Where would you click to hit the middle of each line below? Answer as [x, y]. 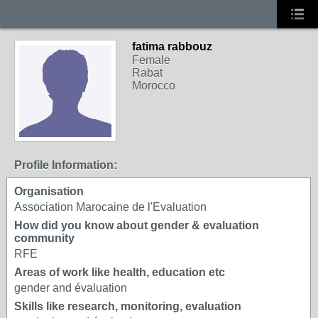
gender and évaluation [71, 288]
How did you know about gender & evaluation [137, 225]
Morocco [154, 86]
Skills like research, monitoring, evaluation [128, 306]
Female [151, 60]
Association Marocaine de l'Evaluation [110, 207]
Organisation [49, 191]
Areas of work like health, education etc [120, 272]
